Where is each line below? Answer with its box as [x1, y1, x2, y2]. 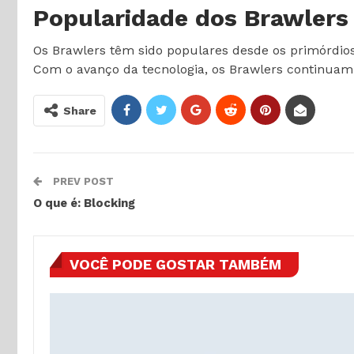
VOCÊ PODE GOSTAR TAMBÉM [70, 255, 281, 273]
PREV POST [50, 175, 114, 187]
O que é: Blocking [33, 195, 135, 210]
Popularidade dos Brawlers [33, 3, 348, 32]
